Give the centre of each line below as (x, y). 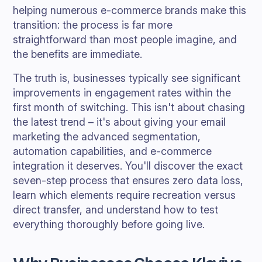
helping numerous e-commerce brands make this (130, 10)
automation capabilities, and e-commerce (113, 151)
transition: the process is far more (93, 25)
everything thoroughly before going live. (109, 224)
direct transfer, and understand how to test (116, 210)
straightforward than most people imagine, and (125, 39)
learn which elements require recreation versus (125, 195)
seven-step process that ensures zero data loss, (128, 180)
